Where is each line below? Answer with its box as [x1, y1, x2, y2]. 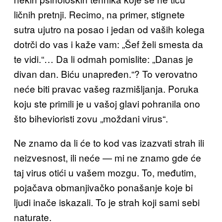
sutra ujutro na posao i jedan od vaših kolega [14, 22, 205, 36]
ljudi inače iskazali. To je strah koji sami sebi [14, 195, 200, 209]
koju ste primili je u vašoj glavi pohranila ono [14, 97, 200, 111]
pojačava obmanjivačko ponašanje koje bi [14, 180, 193, 194]
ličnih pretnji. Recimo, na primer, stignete [14, 7, 185, 21]
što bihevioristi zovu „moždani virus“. [14, 111, 168, 125]
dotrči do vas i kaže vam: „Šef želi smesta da [14, 37, 203, 51]
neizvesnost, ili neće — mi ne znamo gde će [14, 151, 201, 165]
